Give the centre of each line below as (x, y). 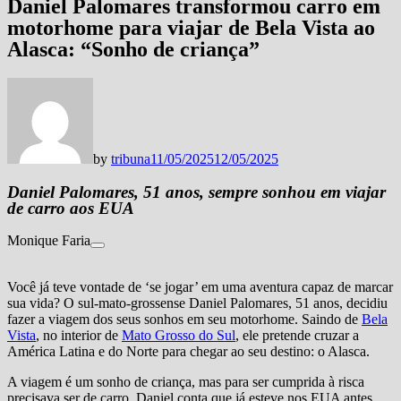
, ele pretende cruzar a (297, 336)
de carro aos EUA (71, 208)
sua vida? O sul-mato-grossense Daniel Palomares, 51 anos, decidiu (197, 303)
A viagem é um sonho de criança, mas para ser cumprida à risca (186, 382)
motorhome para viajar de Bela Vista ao (191, 27)
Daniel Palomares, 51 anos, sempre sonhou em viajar (196, 192)
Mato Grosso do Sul (179, 336)
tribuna (131, 158)
